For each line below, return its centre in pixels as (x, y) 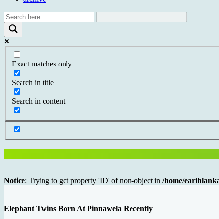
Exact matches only (42, 64)
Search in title (33, 82)
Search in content (38, 101)
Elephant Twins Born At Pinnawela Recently (78, 209)
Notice (14, 181)
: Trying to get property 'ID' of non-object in (94, 181)
